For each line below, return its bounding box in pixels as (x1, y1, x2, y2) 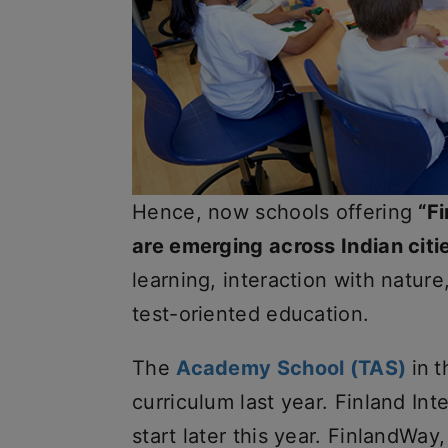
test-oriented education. (132, 302, 370, 327)
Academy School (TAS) (176, 356, 412, 381)
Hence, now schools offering (132, 200, 419, 225)
